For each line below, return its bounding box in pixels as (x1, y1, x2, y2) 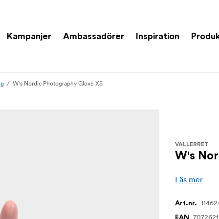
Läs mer (175, 175, 203, 185)
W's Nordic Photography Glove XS (13, 80, 103, 87)
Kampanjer (7, 31, 51, 41)
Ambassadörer (63, 31, 124, 41)
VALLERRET (175, 141, 209, 148)
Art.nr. (175, 200, 197, 207)
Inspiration (136, 31, 179, 41)
